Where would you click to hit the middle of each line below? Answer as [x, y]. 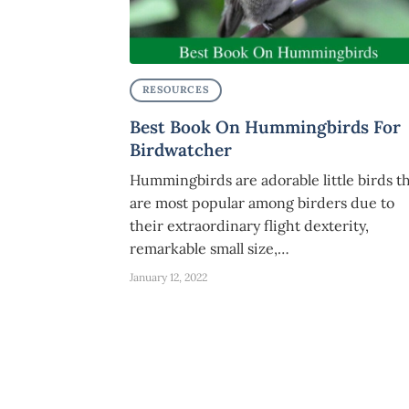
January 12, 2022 [168, 277]
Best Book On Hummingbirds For [265, 126]
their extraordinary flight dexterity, [249, 225]
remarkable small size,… [210, 248]
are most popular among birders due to [262, 202]
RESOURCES [176, 90]
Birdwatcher [181, 149]
